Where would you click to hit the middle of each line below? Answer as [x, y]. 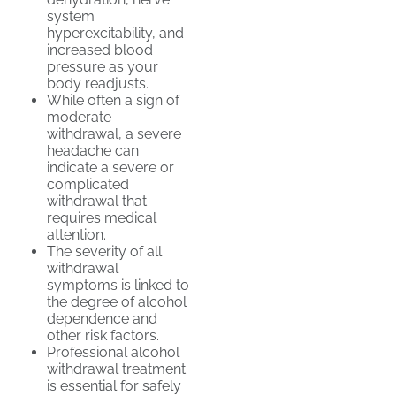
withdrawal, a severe [114, 134]
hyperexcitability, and [115, 34]
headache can [93, 151]
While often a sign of [113, 101]
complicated [88, 185]
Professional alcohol [113, 353]
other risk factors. [103, 336]
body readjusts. [98, 84]
